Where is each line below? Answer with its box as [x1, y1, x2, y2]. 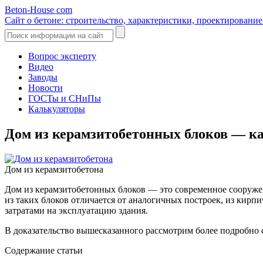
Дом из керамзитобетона [5, 164, 103, 174]
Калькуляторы [28, 104, 85, 114]
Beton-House [5, 5, 56, 15]
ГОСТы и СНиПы [28, 93, 101, 103]
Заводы [28, 72, 58, 82]
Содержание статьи [5, 245, 83, 255]
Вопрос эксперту [28, 51, 96, 61]
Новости [28, 83, 63, 93]
